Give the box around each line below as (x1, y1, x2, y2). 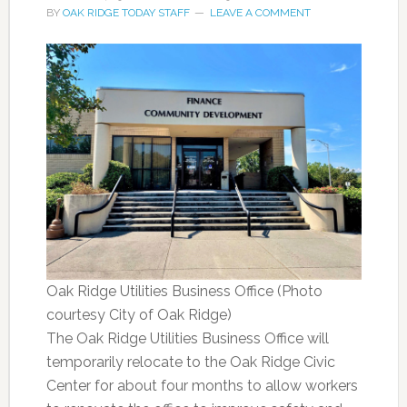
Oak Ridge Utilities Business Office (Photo (45, 283, 323, 301)
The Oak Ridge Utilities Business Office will (45, 330, 329, 348)
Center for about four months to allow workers (45, 377, 358, 395)
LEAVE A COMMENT (209, 6, 311, 19)
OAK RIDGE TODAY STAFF (62, 6, 190, 19)
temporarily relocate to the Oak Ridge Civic (45, 353, 335, 372)
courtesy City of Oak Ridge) (45, 306, 232, 324)
